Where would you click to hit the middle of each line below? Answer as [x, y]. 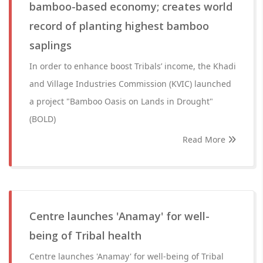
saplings [50, 45]
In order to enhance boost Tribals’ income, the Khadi [133, 66]
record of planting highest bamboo [119, 26]
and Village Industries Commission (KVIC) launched [130, 84]
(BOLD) [43, 119]
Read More [205, 139]
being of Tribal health [85, 235]
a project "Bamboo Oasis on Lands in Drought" [121, 101]
